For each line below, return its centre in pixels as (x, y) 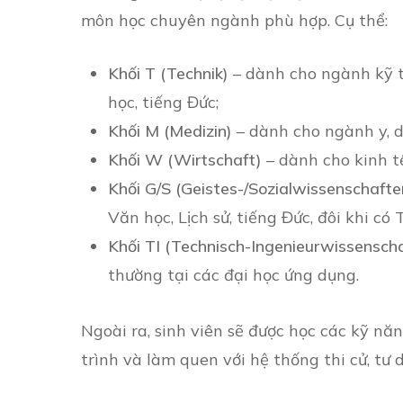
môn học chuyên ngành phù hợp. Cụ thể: (234, 20)
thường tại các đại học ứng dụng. (233, 275)
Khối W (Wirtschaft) (185, 160)
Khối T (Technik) (168, 73)
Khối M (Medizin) (170, 131)
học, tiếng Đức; (163, 102)
